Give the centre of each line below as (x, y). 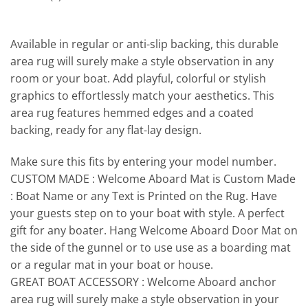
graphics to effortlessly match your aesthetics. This (142, 96)
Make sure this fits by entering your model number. (143, 162)
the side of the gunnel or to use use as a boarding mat (151, 248)
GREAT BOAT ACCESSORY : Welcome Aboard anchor (143, 282)
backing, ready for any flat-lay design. (106, 130)
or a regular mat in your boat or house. (112, 265)
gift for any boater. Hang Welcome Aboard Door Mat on (154, 231)
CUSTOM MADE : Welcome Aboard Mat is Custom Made (153, 179)
